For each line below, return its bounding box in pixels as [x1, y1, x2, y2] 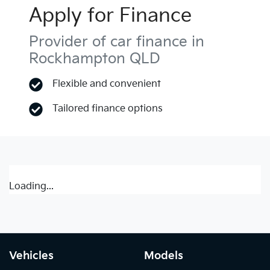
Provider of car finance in [29, 33, 204, 51]
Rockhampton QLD [29, 50, 160, 67]
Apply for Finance [29, 4, 192, 28]
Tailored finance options [52, 103, 163, 115]
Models [144, 250, 183, 262]
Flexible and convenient [52, 78, 162, 90]
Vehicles [9, 250, 54, 262]
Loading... [9, 181, 54, 192]
